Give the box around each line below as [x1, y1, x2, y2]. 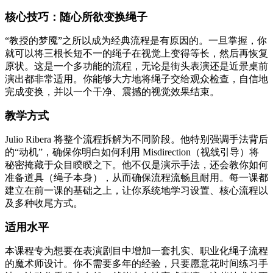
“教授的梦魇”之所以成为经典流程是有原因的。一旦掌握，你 [5, 35, 267, 46]
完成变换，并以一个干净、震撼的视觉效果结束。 [5, 87, 219, 97]
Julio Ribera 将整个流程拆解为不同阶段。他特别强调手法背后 [5, 134, 268, 145]
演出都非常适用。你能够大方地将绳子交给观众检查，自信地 [5, 74, 268, 85]
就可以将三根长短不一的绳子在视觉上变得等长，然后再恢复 [5, 48, 268, 59]
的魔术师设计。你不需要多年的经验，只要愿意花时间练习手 [5, 258, 268, 269]
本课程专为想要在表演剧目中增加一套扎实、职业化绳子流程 [5, 246, 268, 257]
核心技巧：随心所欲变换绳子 [5, 11, 147, 24]
